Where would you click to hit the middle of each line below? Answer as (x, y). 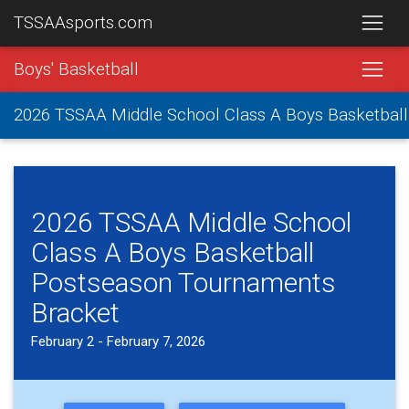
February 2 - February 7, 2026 (118, 341)
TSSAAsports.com (83, 23)
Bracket (75, 312)
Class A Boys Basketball (172, 252)
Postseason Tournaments (183, 282)
